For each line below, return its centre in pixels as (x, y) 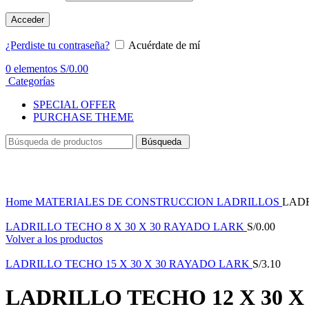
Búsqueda (163, 141)
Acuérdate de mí (164, 45)
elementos (36, 68)
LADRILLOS (249, 201)
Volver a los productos (54, 239)
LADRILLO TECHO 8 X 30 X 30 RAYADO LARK (126, 226)
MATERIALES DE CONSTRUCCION (126, 201)
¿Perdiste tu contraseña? (58, 45)
